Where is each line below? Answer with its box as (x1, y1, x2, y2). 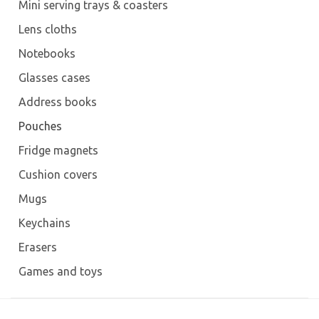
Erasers (18, 241, 57, 253)
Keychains (18, 216, 70, 229)
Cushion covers (18, 168, 98, 181)
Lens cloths (18, 23, 77, 36)
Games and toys (18, 265, 103, 278)
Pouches (18, 120, 62, 132)
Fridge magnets (18, 144, 98, 157)
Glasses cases (18, 71, 90, 84)
